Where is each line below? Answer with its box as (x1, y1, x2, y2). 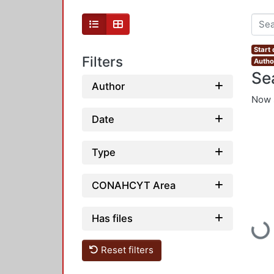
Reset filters (98, 244, 154, 256)
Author (92, 80, 125, 92)
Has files (92, 212, 133, 224)
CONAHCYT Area (92, 179, 176, 191)
